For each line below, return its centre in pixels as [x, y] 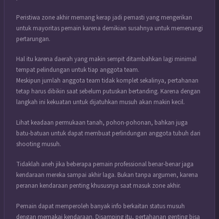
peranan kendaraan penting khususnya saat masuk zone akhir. [99, 186]
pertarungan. [33, 39]
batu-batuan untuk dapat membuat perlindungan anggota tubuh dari [108, 133]
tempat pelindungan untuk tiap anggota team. [78, 70]
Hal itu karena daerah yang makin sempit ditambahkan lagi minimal [106, 59]
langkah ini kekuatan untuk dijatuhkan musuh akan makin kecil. [100, 102]
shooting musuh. [39, 144]
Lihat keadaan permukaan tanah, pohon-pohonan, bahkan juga [102, 122]
